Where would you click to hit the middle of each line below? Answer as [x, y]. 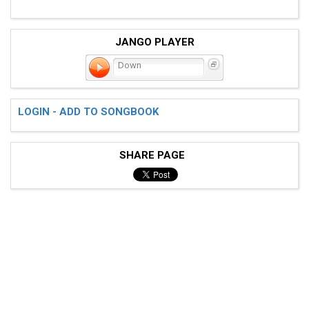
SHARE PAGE [154, 155]
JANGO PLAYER [154, 42]
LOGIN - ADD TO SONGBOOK [88, 111]
